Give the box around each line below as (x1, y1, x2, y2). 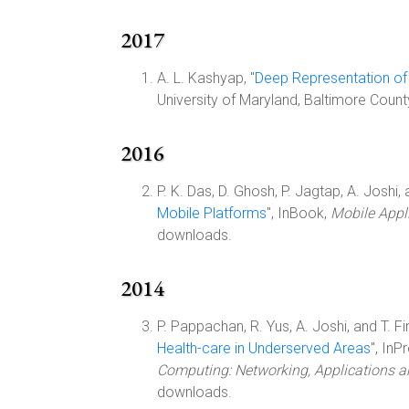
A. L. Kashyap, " (157, 69, 255, 87)
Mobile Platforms (157, 204, 267, 222)
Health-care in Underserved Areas (157, 340, 371, 357)
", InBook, (267, 204, 330, 222)
